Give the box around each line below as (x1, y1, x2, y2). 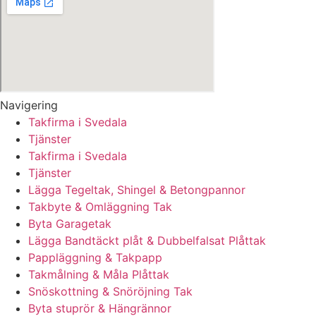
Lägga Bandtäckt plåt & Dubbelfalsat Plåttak (28, 233, 266, 248)
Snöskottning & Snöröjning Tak (28, 284, 193, 299)
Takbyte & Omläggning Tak (28, 200, 172, 214)
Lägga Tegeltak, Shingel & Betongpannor (28, 183, 245, 197)
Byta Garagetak (28, 217, 111, 231)
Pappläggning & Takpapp (28, 250, 162, 265)
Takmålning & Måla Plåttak (28, 267, 169, 282)
